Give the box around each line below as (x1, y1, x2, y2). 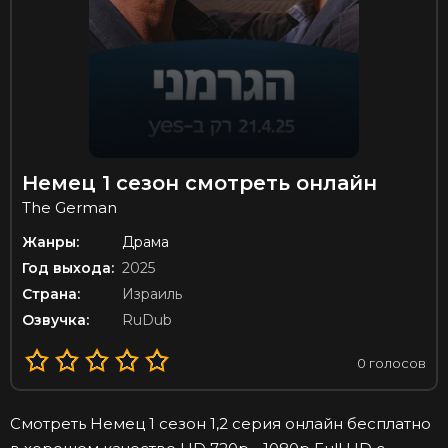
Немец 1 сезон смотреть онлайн (22, 171, 377, 196)
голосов (366, 354, 426, 371)
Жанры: (22, 233, 79, 252)
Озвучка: (22, 311, 89, 330)
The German (22, 198, 117, 218)
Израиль (122, 285, 182, 304)
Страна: (22, 285, 80, 304)
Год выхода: (22, 259, 114, 278)
